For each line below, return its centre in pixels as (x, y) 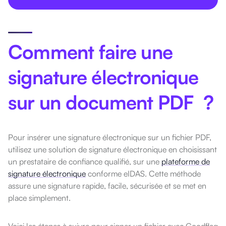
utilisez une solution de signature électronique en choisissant (112, 149)
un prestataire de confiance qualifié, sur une (85, 161)
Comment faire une (91, 51)
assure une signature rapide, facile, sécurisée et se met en (107, 185)
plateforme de (186, 161)
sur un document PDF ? (111, 102)
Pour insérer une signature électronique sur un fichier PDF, (110, 137)
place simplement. (39, 197)
